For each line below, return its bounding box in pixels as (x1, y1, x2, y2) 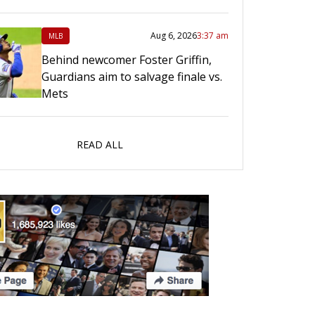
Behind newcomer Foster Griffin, (41, 51, 212, 67)
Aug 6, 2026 (150, 29, 197, 41)
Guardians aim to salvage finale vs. (41, 68, 222, 84)
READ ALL (76, 137, 123, 151)
